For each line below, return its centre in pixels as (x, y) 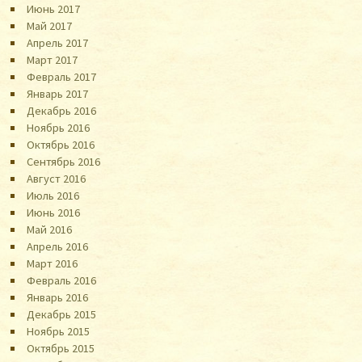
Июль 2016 (53, 195)
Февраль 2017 (62, 76)
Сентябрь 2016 (64, 161)
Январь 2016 (58, 297)
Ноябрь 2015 (59, 331)
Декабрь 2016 (62, 110)
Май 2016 (50, 229)
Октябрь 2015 (61, 348)
